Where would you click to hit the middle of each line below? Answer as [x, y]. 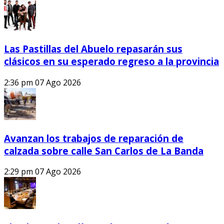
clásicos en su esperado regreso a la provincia [111, 61]
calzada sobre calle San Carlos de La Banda [104, 150]
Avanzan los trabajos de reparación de [94, 138]
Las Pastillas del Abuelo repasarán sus [93, 49]
